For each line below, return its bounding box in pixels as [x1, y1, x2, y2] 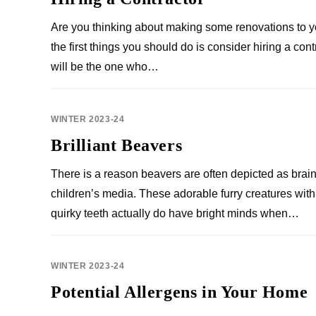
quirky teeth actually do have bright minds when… [51, 207, 299, 219]
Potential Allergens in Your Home [51, 283, 308, 301]
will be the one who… [51, 61, 159, 73]
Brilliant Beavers [51, 136, 183, 154]
